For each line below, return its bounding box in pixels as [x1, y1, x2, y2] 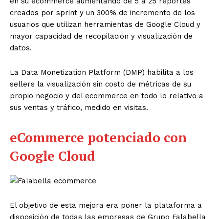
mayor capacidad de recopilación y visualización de [10, 31, 193, 41]
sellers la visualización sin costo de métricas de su [10, 79, 191, 88]
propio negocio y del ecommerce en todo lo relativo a [10, 91, 203, 100]
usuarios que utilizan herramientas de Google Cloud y [10, 20, 200, 29]
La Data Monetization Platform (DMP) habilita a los [10, 67, 194, 77]
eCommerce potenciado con [10, 128, 187, 146]
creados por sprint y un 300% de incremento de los [10, 8, 195, 17]
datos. [10, 43, 32, 52]
